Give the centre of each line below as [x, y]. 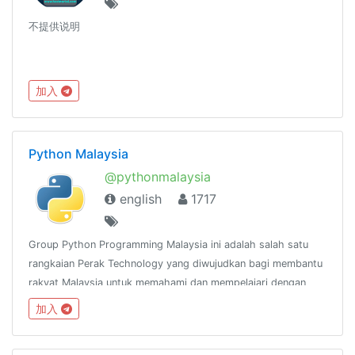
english [139, 198]
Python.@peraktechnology [92, 320]
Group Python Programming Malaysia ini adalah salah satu [168, 244]
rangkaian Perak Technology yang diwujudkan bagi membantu [176, 263]
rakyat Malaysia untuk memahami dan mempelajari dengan [167, 282]
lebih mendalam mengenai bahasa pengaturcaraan [148, 301]
